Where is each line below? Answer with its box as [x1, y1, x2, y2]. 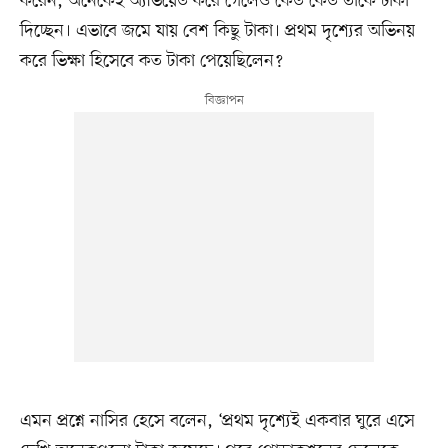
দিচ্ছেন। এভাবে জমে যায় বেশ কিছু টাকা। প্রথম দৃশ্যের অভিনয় [19, 19, 415, 44]
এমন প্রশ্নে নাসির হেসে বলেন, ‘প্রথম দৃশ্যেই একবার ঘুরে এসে [19, 409, 415, 434]
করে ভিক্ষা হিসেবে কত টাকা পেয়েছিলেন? [19, 49, 283, 74]
